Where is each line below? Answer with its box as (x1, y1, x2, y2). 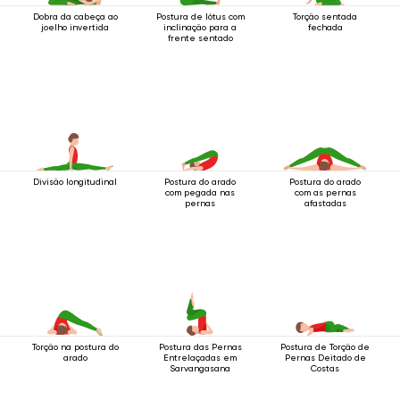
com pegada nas (165, 187, 235, 197)
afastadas (304, 198, 346, 208)
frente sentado (167, 33, 233, 43)
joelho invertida (41, 22, 109, 32)
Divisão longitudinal (33, 177, 117, 187)
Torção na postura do (31, 342, 119, 352)
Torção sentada (293, 12, 357, 21)
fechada (307, 22, 343, 32)
